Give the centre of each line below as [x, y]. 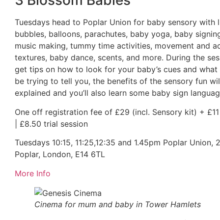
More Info [33, 173]
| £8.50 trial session [51, 124]
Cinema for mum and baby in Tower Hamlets [118, 204]
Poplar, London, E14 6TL [60, 154]
